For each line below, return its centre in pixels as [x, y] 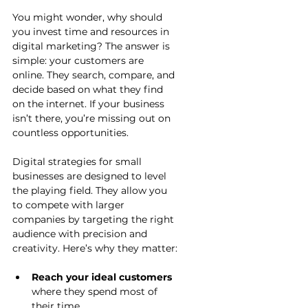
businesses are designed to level [91, 176]
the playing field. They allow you [91, 190]
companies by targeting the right [95, 219]
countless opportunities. [70, 132]
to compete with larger [70, 205]
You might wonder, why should [89, 17]
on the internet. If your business [90, 103]
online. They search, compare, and [95, 75]
